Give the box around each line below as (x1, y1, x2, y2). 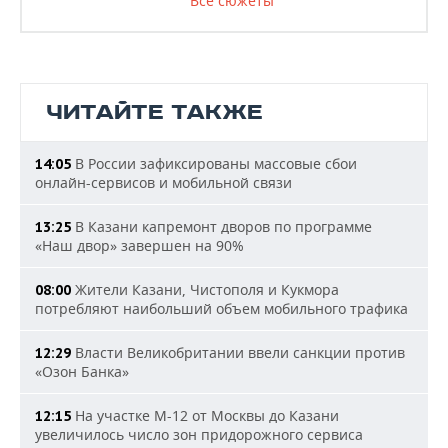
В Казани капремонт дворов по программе (71, 217, 372, 236)
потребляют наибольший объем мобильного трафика (35, 299, 408, 318)
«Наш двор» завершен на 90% (35, 236, 244, 255)
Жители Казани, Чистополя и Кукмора (71, 280, 339, 299)
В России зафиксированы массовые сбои (71, 154, 357, 173)
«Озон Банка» (35, 362, 129, 381)
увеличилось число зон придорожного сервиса (35, 425, 363, 444)
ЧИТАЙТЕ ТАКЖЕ (46, 99, 263, 126)
